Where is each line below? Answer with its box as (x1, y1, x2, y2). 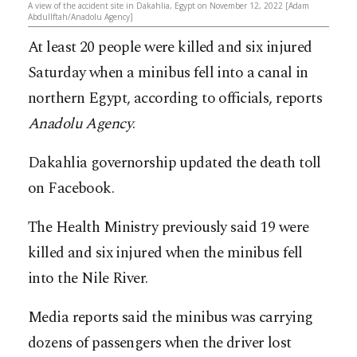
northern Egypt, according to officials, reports (28, 86, 323, 110)
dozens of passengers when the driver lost (28, 331, 292, 355)
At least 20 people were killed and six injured (28, 35, 312, 59)
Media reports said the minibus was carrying (28, 305, 313, 329)
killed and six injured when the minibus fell (28, 241, 303, 265)
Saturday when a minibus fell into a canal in (28, 61, 308, 84)
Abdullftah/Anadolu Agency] (28, 10, 133, 22)
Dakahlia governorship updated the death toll (28, 151, 321, 175)
